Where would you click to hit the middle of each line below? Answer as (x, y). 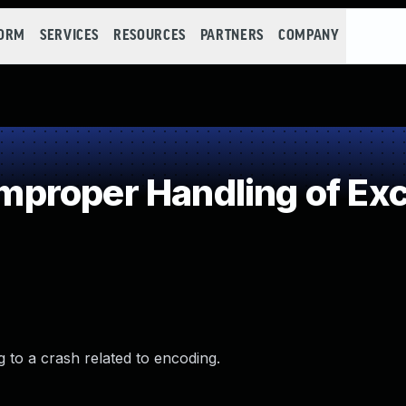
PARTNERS (232, 36)
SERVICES (69, 36)
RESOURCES (150, 36)
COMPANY (309, 36)
